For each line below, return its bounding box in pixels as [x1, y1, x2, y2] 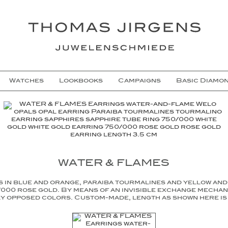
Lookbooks [59, 76, 103, 86]
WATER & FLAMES [58, 157, 170, 172]
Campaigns [118, 76, 161, 86]
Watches [9, 76, 44, 86]
